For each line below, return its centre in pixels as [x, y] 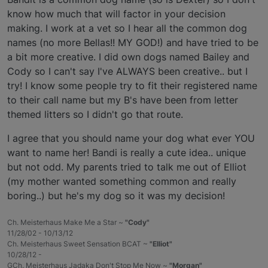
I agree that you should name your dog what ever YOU [131, 138]
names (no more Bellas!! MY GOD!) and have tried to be [133, 42]
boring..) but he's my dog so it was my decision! [116, 195]
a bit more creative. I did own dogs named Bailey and [128, 57]
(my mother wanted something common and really [122, 181]
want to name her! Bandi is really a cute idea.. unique [127, 152]
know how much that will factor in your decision [116, 13]
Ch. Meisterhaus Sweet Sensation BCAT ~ [78, 243]
